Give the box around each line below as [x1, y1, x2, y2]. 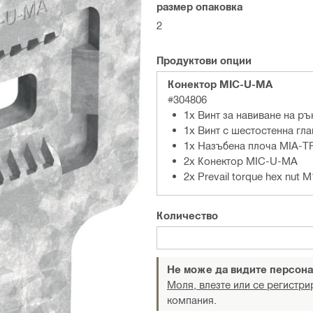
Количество [156, 209, 218, 221]
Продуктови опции [156, 54, 252, 66]
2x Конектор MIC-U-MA [184, 154, 298, 167]
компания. [167, 293, 217, 306]
